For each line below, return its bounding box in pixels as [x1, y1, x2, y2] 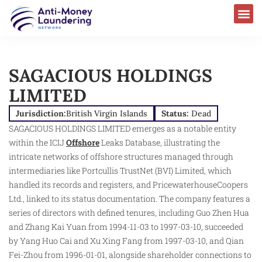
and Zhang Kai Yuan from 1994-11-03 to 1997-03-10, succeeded [9, 220, 243, 232]
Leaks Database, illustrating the [99, 136, 220, 148]
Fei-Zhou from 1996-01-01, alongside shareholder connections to [9, 249, 251, 260]
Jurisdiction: [16, 108, 66, 119]
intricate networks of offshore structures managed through [9, 150, 233, 162]
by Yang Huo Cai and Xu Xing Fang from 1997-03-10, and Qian [9, 235, 244, 246]
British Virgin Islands [66, 108, 147, 119]
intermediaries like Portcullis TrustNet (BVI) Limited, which [9, 164, 232, 176]
